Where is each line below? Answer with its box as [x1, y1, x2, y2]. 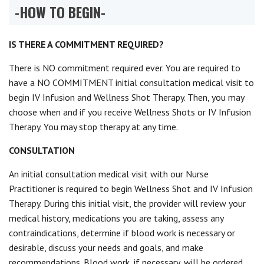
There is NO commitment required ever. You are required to [9, 62, 240, 74]
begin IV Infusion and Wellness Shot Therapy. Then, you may [9, 91, 244, 103]
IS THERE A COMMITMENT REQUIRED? [9, 38, 164, 50]
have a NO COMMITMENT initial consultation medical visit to [9, 77, 254, 88]
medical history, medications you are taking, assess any [9, 212, 223, 224]
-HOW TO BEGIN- [15, 1, 105, 22]
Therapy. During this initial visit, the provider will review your [9, 197, 246, 209]
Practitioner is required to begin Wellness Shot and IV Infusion [9, 183, 253, 194]
